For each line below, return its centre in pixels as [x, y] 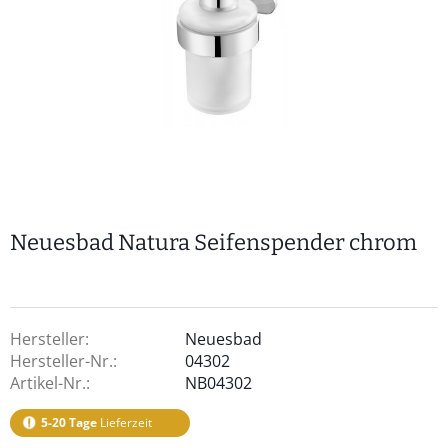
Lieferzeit [124, 422]
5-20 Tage [69, 422]
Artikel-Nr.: [50, 383]
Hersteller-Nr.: [63, 361]
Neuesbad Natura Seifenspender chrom [213, 242]
